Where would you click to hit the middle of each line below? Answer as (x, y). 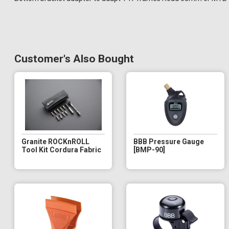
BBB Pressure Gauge (169, 141)
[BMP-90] (150, 150)
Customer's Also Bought (74, 59)
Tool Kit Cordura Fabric (61, 150)
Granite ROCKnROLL (55, 141)
